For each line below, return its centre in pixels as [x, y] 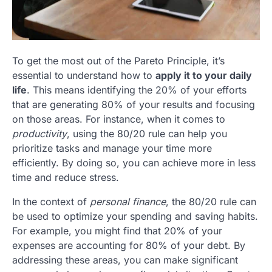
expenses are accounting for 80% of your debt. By [129, 245]
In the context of [51, 201]
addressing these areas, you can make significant [125, 260]
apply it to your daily [204, 75]
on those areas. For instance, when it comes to [119, 119]
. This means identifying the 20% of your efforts [137, 90]
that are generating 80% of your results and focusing [134, 104]
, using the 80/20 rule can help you [147, 133]
